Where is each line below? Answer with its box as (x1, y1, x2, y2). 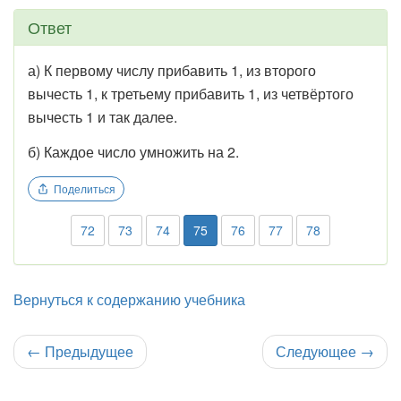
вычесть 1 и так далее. (28, 107, 177, 128)
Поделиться (54, 181, 115, 197)
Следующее (276, 341, 360, 363)
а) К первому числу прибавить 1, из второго (28, 60, 316, 81)
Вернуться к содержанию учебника (13, 289, 245, 311)
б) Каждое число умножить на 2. (28, 141, 239, 163)
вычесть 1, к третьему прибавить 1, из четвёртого (28, 83, 354, 105)
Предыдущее (41, 341, 133, 363)
